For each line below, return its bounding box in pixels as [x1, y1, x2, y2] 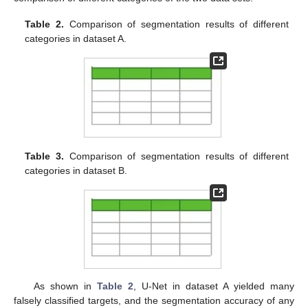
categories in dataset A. [25, 33, 127, 45]
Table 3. [25, 150, 64, 162]
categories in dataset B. [25, 164, 128, 176]
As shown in [33, 280, 97, 291]
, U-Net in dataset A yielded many [133, 280, 295, 291]
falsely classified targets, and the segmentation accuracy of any [14, 294, 294, 306]
